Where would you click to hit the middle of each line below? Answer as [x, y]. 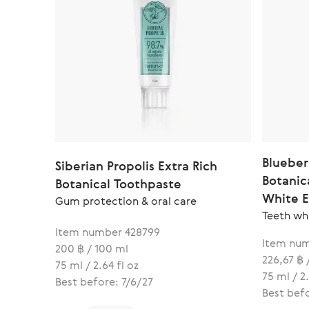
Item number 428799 [108, 232]
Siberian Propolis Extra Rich [136, 166]
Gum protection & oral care [126, 201]
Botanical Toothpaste [118, 184]
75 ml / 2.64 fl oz [97, 265]
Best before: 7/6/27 [104, 282]
